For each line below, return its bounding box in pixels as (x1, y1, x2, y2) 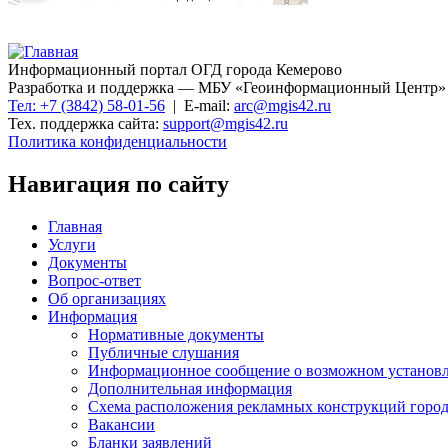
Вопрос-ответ (48, 272, 141, 290)
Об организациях (48, 290, 166, 308)
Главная (48, 218, 102, 236)
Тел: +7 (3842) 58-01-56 (8, 97, 165, 115)
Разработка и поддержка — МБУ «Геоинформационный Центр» (8, 79, 446, 97)
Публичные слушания (88, 344, 239, 362)
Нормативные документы (88, 326, 264, 344)
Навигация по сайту (8, 171, 229, 198)
